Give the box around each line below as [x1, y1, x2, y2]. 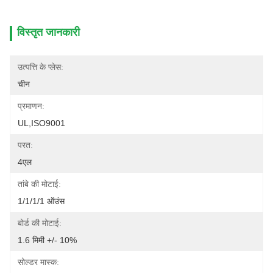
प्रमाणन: [18, 101, 44, 111]
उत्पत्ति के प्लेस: [18, 62, 63, 72]
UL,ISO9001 [18, 118, 65, 128]
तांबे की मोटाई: [18, 179, 61, 189]
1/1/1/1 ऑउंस [18, 196, 65, 206]
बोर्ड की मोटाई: [18, 218, 62, 228]
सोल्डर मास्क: [18, 257, 59, 267]
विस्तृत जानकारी [17, 26, 80, 38]
